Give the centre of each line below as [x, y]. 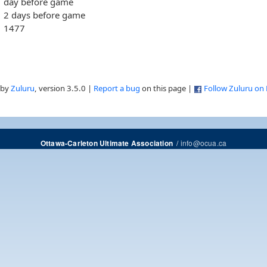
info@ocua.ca [204, 143]
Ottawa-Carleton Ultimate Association [106, 144]
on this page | [167, 89]
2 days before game [44, 15]
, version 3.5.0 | [64, 89]
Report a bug [117, 89]
